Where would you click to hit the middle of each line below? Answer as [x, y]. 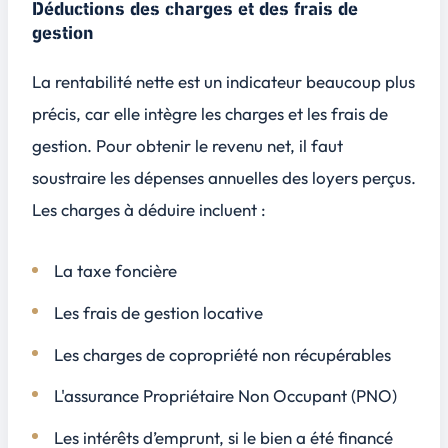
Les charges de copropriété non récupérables [223, 354]
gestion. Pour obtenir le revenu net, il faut [187, 145]
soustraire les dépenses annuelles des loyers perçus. [224, 177]
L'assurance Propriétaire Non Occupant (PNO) [226, 396]
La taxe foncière [116, 271]
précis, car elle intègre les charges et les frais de [210, 113]
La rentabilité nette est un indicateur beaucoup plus [223, 81]
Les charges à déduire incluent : [149, 209]
